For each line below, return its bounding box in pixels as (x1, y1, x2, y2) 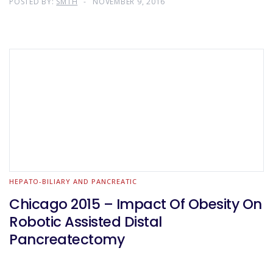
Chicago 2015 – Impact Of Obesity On (9, 194, 262, 214)
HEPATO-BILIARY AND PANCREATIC (9, 177, 137, 186)
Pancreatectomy (9, 230, 124, 249)
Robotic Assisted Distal (9, 212, 162, 232)
